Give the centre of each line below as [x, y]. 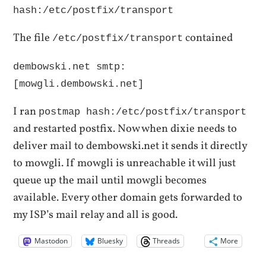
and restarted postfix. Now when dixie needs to [125, 129]
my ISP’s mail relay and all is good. [96, 215]
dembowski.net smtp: [70, 66]
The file [33, 38]
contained [208, 38]
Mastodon [51, 241]
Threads [167, 241]
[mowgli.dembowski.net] [79, 84]
